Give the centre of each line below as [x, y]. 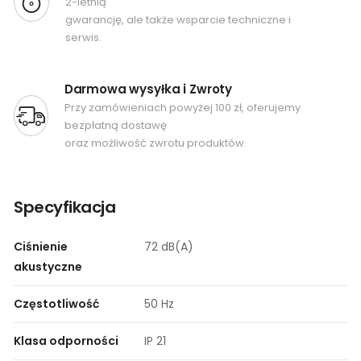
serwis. [83, 37]
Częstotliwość [56, 303]
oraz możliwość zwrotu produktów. [155, 143]
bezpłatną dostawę [115, 125]
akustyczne [48, 266]
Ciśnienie [41, 246]
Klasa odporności [66, 340]
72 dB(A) [169, 246]
